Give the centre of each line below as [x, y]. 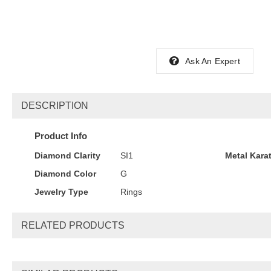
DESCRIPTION [55, 106]
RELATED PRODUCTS [73, 225]
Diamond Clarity [68, 155]
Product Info [61, 136]
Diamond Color [66, 173]
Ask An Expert [213, 61]
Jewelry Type [62, 191]
